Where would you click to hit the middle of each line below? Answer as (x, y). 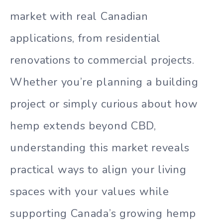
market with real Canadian (79, 16)
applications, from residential (85, 38)
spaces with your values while (90, 191)
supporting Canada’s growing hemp (103, 213)
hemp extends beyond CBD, (83, 126)
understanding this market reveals (100, 148)
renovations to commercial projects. (102, 60)
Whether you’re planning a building (104, 82)
